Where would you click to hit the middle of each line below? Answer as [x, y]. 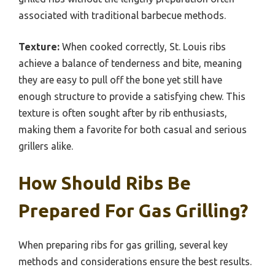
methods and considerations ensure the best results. [135, 261]
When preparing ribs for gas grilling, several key [123, 245]
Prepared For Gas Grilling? [133, 210]
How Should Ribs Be [105, 183]
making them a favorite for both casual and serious [133, 129]
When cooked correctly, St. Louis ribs [143, 46]
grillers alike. [46, 146]
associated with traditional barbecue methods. [122, 15]
